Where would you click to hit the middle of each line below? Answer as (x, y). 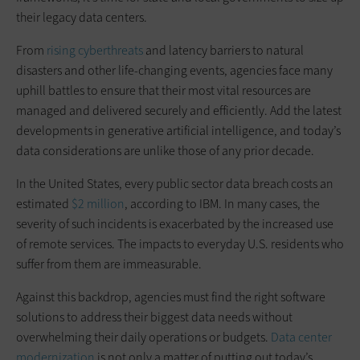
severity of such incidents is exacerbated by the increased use (175, 223)
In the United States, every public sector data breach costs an (175, 183)
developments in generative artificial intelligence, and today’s (178, 130)
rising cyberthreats (95, 50)
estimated (44, 203)
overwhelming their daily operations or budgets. (143, 337)
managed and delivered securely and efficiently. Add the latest (179, 110)
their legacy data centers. (82, 17)
